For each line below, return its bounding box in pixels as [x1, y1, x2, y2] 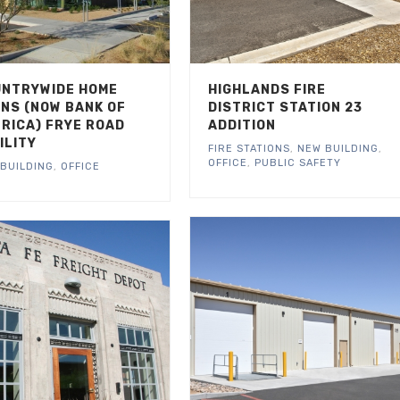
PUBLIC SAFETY [254, 156, 341, 169]
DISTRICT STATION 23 [207, 99, 362, 115]
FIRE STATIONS [207, 142, 290, 154]
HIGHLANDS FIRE [207, 81, 326, 97]
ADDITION [207, 117, 276, 133]
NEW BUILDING [296, 142, 379, 154]
